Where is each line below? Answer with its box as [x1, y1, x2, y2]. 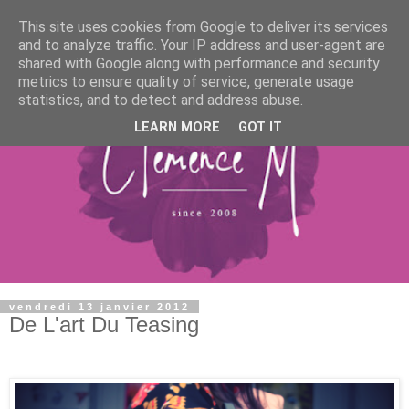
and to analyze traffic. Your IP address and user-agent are [18, 37, 385, 54]
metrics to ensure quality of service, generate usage [18, 73, 354, 90]
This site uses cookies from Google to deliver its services [18, 18, 388, 36]
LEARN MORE [134, 120, 220, 136]
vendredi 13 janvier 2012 [9, 301, 190, 312]
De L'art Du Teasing [9, 312, 199, 337]
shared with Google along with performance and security [18, 55, 380, 72]
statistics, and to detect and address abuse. [18, 91, 303, 109]
